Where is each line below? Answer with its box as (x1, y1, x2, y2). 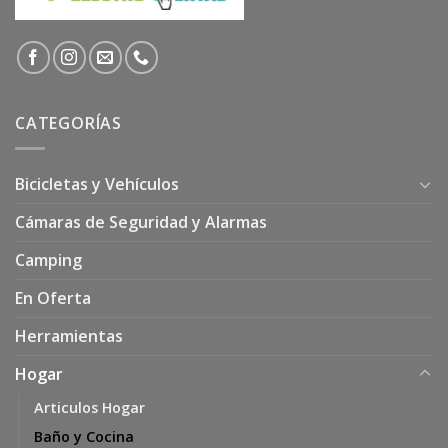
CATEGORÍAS (15, 112, 122, 135)
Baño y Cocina (34, 426, 134, 446)
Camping (15, 248, 82, 271)
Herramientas (15, 324, 123, 347)
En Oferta (15, 286, 91, 309)
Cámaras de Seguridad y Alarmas (15, 210, 267, 233)
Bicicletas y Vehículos (15, 172, 179, 195)
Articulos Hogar (34, 397, 145, 417)
